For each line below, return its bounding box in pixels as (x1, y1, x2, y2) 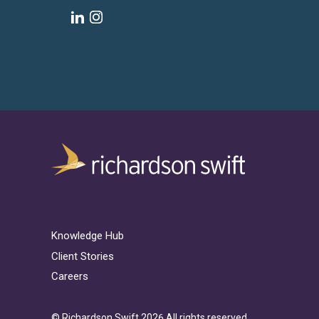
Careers (51, 270, 88, 283)
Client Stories (51, 249, 114, 263)
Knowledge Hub (51, 229, 124, 243)
